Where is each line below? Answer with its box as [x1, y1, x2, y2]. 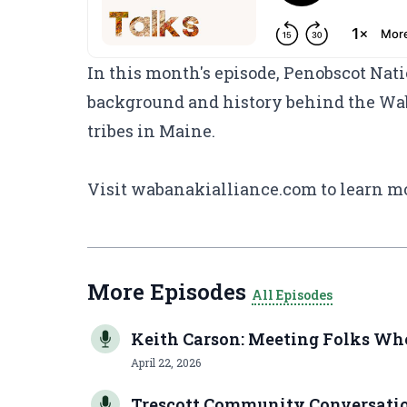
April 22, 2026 [131, 355, 201, 370]
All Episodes [252, 286, 333, 303]
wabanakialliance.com [131, 178, 317, 200]
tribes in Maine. [87, 120, 215, 142]
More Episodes [87, 277, 252, 306]
